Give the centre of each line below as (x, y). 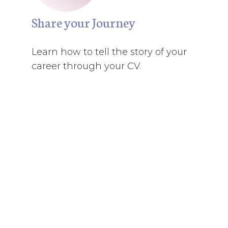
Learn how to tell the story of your (109, 52)
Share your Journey (84, 22)
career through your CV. (87, 66)
